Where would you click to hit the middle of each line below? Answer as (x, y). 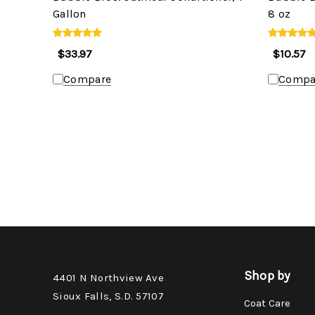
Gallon (70, 13)
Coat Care (267, 303)
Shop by (267, 275)
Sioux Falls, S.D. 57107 (108, 296)
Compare (88, 79)
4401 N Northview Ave (108, 277)
